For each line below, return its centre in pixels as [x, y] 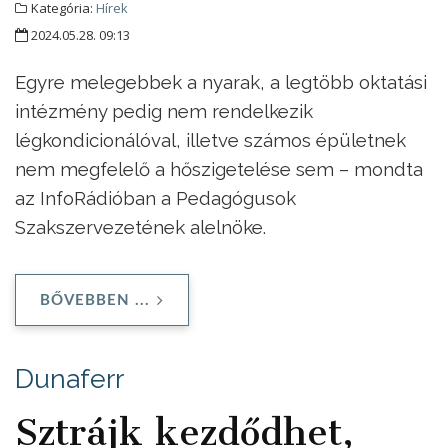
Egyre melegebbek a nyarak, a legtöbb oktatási [221, 81]
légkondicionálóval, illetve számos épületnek [210, 139]
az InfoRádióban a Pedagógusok [155, 197]
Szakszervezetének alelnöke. [140, 226]
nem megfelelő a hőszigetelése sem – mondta [219, 168]
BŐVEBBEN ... [95, 301]
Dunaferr [69, 379]
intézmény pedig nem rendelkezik [164, 110]
